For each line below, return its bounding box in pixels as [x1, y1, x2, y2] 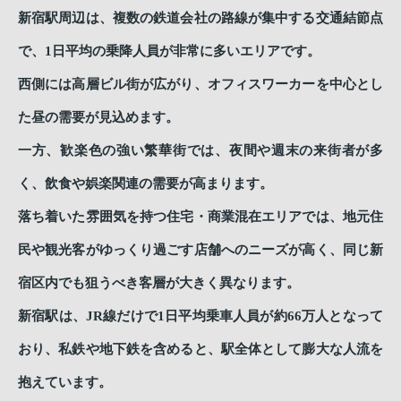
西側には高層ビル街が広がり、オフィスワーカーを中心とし [18, 77, 383, 91]
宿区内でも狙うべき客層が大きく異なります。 [18, 276, 300, 290]
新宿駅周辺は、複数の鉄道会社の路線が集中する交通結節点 [18, 11, 383, 25]
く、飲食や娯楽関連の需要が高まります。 [18, 176, 273, 191]
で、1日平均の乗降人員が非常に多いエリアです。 [18, 44, 320, 58]
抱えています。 [18, 375, 112, 389]
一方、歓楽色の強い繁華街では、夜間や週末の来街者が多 [18, 143, 383, 158]
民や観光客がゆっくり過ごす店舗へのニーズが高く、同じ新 [18, 243, 383, 257]
